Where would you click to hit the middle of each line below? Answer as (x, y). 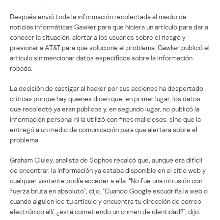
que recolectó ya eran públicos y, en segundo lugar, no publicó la (105, 109)
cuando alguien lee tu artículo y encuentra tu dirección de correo (106, 201)
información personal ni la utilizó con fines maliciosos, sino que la (105, 119)
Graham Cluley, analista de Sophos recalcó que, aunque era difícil (106, 160)
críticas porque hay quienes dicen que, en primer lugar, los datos (105, 98)
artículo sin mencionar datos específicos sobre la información (101, 57)
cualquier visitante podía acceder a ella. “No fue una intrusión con (106, 180)
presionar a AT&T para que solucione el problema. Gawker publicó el (110, 47)
